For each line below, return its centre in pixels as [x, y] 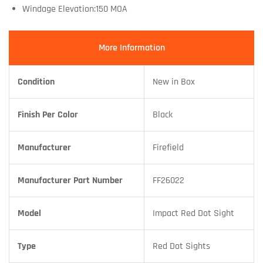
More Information [131, 48]
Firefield [168, 147]
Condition [36, 82]
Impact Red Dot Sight [193, 213]
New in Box [174, 82]
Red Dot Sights [181, 246]
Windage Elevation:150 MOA [75, 9]
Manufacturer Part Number [70, 180]
